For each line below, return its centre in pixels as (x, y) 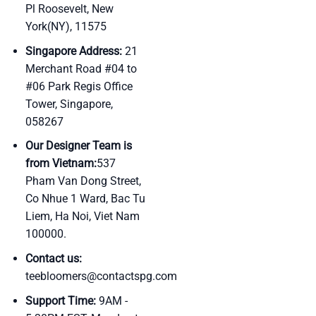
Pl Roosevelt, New (69, 9)
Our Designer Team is (78, 146)
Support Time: (60, 300)
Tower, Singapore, (69, 104)
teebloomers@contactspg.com (101, 276)
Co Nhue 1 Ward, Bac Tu (85, 199)
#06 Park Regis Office (79, 86)
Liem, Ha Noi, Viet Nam (82, 217)
